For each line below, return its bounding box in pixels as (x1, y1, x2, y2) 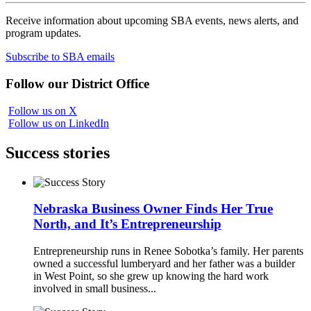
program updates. (6, 27, 81, 40)
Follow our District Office (6, 76, 149, 92)
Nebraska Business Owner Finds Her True (33, 201, 273, 217)
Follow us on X (8, 104, 77, 117)
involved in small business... (33, 283, 156, 295)
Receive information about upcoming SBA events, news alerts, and (6, 15, 299, 27)
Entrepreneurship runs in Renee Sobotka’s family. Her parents (33, 245, 303, 258)
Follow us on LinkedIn (8, 117, 109, 129)
